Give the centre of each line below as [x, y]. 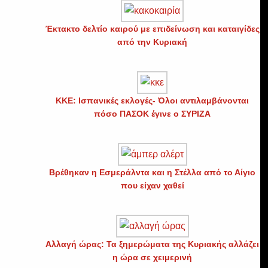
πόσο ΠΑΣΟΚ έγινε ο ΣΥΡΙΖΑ [153, 113]
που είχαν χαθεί [152, 185]
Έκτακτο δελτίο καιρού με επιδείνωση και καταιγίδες [152, 28]
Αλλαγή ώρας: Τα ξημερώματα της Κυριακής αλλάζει [153, 244]
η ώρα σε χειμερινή [153, 257]
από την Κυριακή [153, 42]
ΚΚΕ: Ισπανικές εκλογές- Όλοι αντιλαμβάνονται [153, 100]
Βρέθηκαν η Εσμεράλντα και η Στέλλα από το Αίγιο [153, 172]
